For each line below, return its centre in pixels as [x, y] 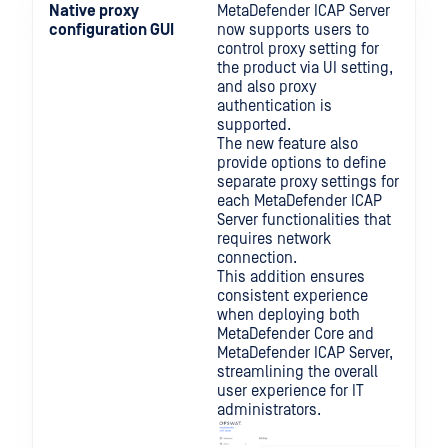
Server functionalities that [304, 220]
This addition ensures [291, 277]
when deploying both [288, 315]
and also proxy [266, 87]
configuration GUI [111, 30]
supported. [254, 125]
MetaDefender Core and [295, 334]
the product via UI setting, [305, 68]
